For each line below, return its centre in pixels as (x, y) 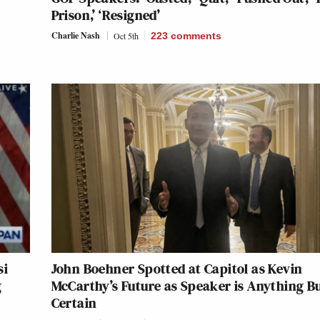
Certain (74, 303)
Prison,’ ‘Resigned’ (106, 15)
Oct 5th (126, 36)
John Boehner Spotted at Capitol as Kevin (177, 269)
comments (196, 36)
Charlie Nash (75, 36)
